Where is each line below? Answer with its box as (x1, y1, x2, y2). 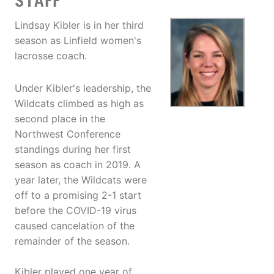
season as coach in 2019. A (15, 158, 141, 171)
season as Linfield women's (15, 34, 141, 47)
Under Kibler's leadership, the (15, 82, 151, 95)
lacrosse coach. (15, 50, 87, 62)
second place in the (15, 113, 105, 125)
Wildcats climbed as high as (15, 97, 144, 110)
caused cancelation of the (15, 220, 135, 232)
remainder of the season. (15, 235, 130, 248)
